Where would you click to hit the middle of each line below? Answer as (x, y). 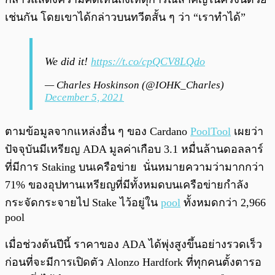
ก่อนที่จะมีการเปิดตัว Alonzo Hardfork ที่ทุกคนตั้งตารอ (133, 262)
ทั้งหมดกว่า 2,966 (223, 203)
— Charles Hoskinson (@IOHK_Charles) (134, 85)
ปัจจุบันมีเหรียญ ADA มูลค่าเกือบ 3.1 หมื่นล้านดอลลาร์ (134, 149)
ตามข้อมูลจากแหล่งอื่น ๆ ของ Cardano (98, 132)
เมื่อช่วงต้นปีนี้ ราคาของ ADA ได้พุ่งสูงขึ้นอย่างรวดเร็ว (134, 245)
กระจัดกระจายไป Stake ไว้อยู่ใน (83, 203)
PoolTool (211, 132)
